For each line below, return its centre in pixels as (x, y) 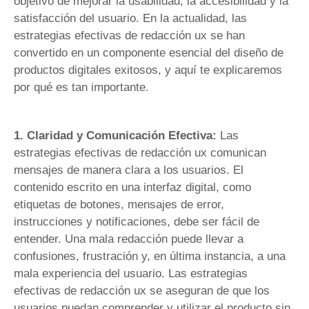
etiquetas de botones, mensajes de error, (119, 204)
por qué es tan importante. (81, 88)
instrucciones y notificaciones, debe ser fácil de (137, 221)
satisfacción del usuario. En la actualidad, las (130, 19)
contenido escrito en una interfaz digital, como (132, 187)
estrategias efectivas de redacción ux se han (129, 36)
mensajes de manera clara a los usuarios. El (129, 170)
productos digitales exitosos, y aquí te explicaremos (148, 70)
